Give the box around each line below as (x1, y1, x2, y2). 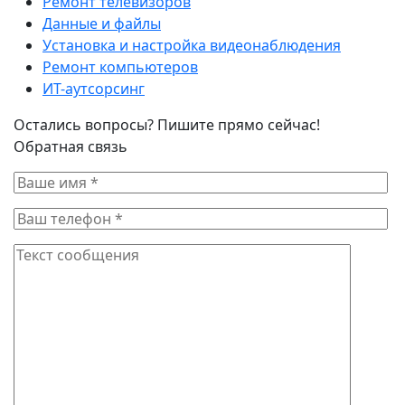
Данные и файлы (42, 13, 161, 33)
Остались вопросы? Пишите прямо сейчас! (14, 114, 320, 135)
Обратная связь (14, 136, 127, 156)
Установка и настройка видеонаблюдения (42, 34, 341, 55)
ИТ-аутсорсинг (42, 78, 145, 99)
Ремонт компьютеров (42, 56, 198, 77)
